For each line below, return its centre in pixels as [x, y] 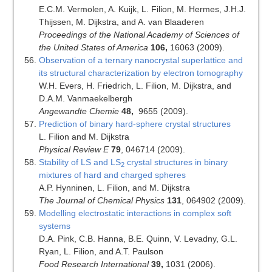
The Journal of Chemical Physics [101, 201]
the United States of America [93, 48]
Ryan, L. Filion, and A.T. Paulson [101, 252]
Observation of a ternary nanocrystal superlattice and [141, 60]
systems [54, 226]
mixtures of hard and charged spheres [112, 175]
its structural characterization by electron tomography [141, 73]
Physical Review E [73, 150]
